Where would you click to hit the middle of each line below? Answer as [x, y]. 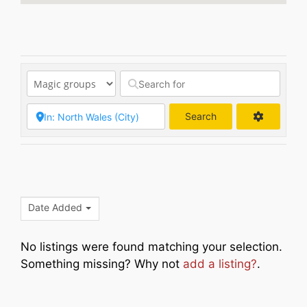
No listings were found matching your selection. [151, 246]
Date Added [55, 207]
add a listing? [220, 263]
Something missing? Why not [102, 263]
